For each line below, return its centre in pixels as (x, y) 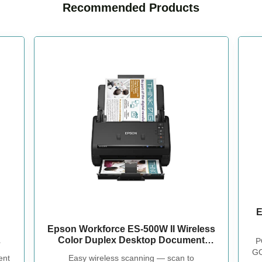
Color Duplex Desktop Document (131, 240)
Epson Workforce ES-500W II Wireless (131, 229)
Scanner (131, 251)
